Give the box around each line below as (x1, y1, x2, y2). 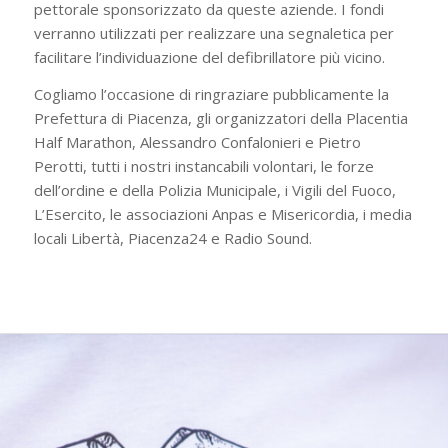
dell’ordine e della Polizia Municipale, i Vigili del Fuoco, (33, 179, 396, 200)
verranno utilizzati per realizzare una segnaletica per (33, 23, 394, 43)
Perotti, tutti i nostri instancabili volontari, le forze (33, 155, 374, 176)
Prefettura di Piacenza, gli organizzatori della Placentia (33, 107, 408, 128)
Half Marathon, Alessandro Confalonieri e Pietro (33, 131, 361, 152)
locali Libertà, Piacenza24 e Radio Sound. (33, 227, 312, 248)
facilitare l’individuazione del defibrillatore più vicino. (33, 47, 385, 67)
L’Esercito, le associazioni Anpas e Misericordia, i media (33, 203, 412, 224)
